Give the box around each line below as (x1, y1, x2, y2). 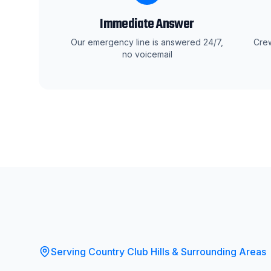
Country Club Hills (88, 246, 169, 258)
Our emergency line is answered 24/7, (71, 37, 223, 47)
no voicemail (122, 49, 172, 59)
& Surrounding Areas (169, 246, 266, 258)
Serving (51, 246, 88, 258)
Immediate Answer (100, 14, 194, 34)
